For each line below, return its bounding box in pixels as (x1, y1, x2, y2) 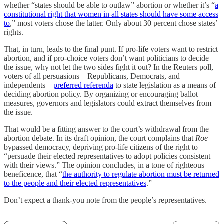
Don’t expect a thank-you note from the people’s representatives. (4, 196, 207, 205)
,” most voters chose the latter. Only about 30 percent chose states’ (10, 19, 217, 28)
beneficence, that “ (4, 170, 62, 179)
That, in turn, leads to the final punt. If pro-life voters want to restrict (4, 45, 218, 54)
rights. (4, 28, 23, 37)
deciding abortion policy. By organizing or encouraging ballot (4, 90, 198, 99)
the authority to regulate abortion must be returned (62, 170, 219, 179)
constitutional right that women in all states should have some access (4, 10, 218, 19)
